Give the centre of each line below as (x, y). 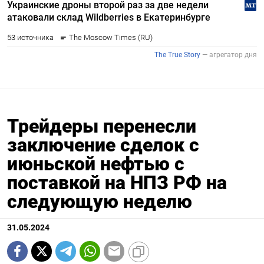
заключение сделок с (103, 145)
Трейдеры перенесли (102, 126)
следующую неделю (100, 201)
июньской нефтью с (96, 164)
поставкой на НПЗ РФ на (117, 182)
